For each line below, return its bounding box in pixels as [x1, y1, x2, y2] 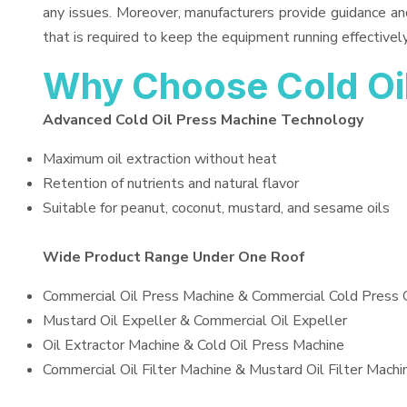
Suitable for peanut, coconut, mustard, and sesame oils [43, 198, 390, 218]
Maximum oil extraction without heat [43, 149, 277, 169]
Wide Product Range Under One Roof [43, 247, 305, 267]
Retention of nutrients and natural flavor [43, 174, 299, 194]
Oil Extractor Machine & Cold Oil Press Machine [43, 335, 344, 355]
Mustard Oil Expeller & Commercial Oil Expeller [43, 311, 347, 331]
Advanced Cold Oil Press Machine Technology [43, 110, 363, 130]
